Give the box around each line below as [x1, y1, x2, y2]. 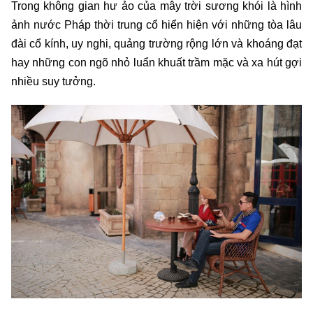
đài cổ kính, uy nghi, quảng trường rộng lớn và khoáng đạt [11, 37, 302, 50]
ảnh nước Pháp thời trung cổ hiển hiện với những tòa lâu [11, 18, 302, 31]
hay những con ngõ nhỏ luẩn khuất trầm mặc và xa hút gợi [11, 56, 302, 68]
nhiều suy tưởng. [11, 75, 96, 87]
